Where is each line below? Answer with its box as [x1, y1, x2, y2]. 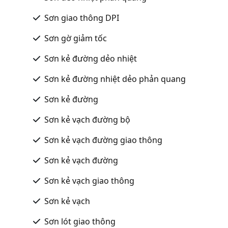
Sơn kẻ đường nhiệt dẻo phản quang [44, 73, 186, 84]
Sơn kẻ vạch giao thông [44, 175, 134, 186]
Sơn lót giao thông [44, 215, 116, 227]
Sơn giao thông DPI [44, 12, 119, 23]
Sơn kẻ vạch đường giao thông [44, 134, 162, 146]
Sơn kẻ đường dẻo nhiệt [44, 52, 137, 64]
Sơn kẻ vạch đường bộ [44, 113, 130, 125]
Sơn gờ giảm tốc [44, 32, 107, 44]
